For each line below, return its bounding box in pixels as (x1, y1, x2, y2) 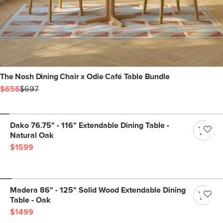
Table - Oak (10, 196, 51, 204)
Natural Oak (10, 131, 54, 139)
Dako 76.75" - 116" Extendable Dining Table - (10, 121, 169, 129)
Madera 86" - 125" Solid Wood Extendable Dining (10, 186, 186, 194)
